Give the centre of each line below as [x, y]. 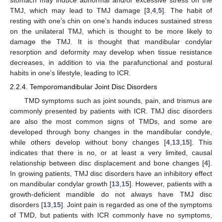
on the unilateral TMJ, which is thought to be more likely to [111, 31]
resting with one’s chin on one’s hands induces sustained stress [111, 21]
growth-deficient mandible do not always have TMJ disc [111, 194]
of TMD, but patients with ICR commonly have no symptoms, [111, 215]
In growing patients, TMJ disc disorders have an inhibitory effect [111, 173]
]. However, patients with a [171, 184]
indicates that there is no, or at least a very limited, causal [111, 152]
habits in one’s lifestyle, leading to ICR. [70, 73]
